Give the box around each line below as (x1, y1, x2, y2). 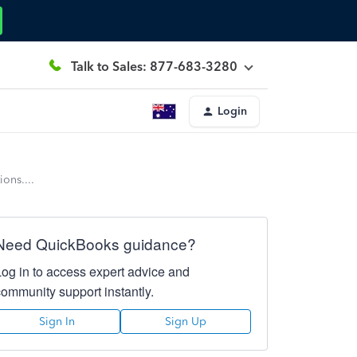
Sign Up (164, 315, 206, 328)
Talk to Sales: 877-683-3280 (71, 58, 237, 74)
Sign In (39, 315, 76, 328)
